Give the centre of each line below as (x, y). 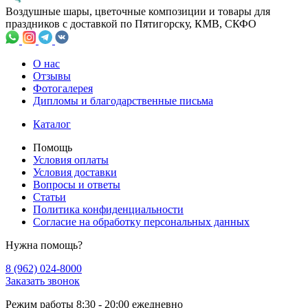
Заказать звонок (43, 280)
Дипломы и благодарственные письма (123, 100)
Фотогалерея (63, 88)
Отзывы (52, 76)
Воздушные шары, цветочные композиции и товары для (138, 11)
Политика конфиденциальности (108, 209)
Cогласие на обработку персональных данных (141, 221)
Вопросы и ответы (77, 184)
